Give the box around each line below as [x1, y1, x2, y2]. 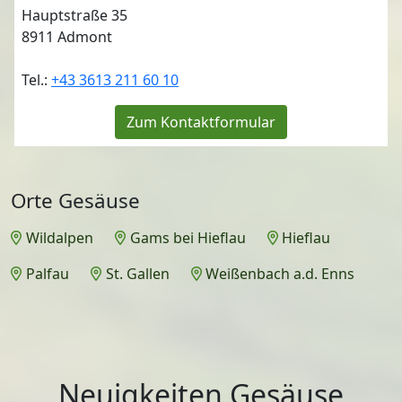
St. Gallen [105, 263, 170, 284]
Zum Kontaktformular [127, 111, 275, 132]
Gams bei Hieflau [129, 227, 246, 248]
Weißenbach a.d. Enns [205, 263, 355, 284]
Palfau [25, 263, 69, 284]
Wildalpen [25, 227, 93, 248]
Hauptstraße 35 [22, 4, 127, 25]
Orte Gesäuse [11, 186, 140, 214]
